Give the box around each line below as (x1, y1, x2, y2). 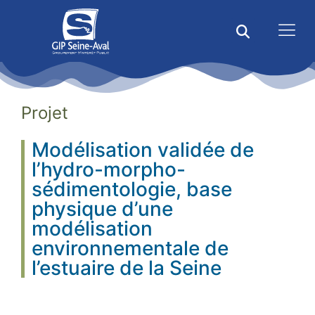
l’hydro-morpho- (32, 157, 186, 181)
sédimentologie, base (32, 176, 232, 201)
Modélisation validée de (32, 137, 254, 162)
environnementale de (32, 236, 229, 260)
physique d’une (32, 196, 173, 221)
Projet (21, 102, 68, 123)
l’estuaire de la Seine (32, 255, 221, 280)
